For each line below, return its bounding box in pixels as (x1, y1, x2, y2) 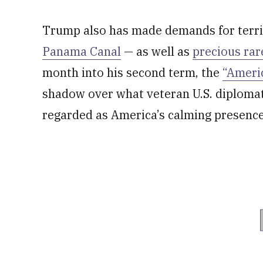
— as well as (121, 43, 193, 59)
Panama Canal (42, 43, 121, 59)
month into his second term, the (42, 65, 222, 80)
